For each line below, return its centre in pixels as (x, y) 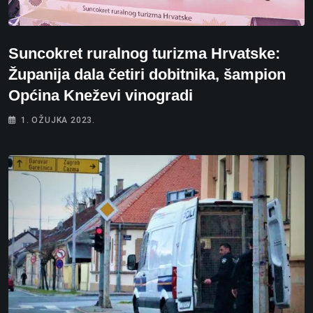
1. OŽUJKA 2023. (58, 121)
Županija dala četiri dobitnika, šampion (147, 75)
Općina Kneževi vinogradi (101, 96)
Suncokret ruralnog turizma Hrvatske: (144, 54)
